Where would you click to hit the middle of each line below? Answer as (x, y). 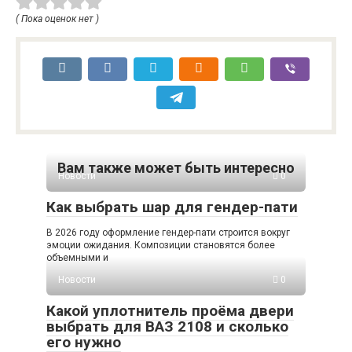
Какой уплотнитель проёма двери (170, 310)
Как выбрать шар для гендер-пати (172, 207)
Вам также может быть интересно (176, 167)
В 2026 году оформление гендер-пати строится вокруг (168, 232)
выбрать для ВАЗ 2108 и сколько (167, 326)
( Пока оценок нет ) (57, 18)
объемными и (77, 257)
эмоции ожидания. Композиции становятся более (161, 245)
